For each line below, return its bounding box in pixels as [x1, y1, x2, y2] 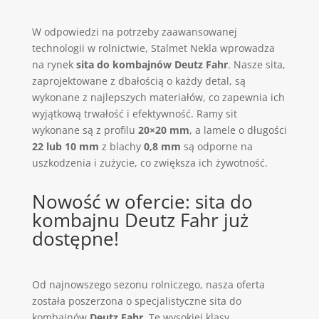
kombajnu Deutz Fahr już [31, 207, 249, 233]
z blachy [98, 140, 144, 153]
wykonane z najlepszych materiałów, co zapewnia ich [31, 90, 285, 104]
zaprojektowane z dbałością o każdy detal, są [31, 74, 246, 88]
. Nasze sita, [227, 58, 286, 71]
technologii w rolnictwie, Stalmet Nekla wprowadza [31, 41, 275, 55]
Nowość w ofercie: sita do [31, 189, 253, 214]
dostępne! [31, 226, 119, 251]
